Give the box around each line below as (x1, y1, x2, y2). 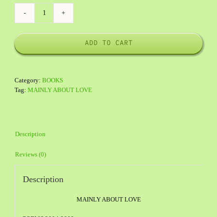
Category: (15, 77, 42, 84)
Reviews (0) (15, 151, 46, 158)
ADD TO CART (84, 39, 133, 48)
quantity (43, 23, 66, 31)
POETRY (43, 13, 67, 21)
